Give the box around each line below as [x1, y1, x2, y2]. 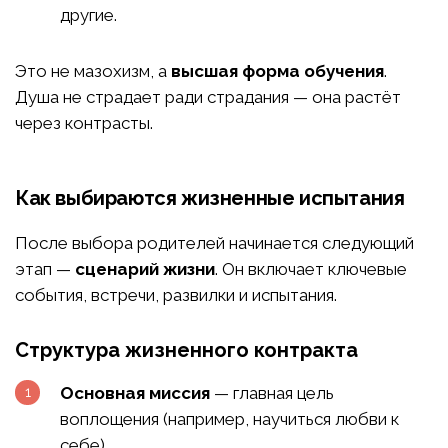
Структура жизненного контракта [15, 338, 358, 363]
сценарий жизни [75, 259, 215, 280]
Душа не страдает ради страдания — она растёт [15, 87, 401, 108]
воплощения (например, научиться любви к [60, 409, 399, 430]
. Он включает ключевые [215, 259, 407, 280]
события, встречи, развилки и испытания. [15, 285, 337, 306]
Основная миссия [60, 383, 210, 404]
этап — [15, 259, 75, 280]
